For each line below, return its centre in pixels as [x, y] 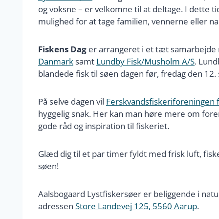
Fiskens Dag [62, 49]
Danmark [56, 61]
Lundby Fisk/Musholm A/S [145, 61]
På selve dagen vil [72, 101]
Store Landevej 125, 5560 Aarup [136, 206]
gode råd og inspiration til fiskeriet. [104, 126]
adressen [57, 206]
